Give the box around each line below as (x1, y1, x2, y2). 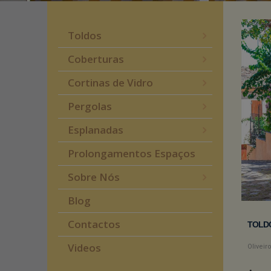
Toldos (68, 28, 102, 42)
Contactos (68, 217, 120, 231)
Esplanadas (68, 123, 123, 137)
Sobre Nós (68, 170, 120, 184)
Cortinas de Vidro (68, 76, 153, 90)
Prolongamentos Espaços (68, 146, 195, 160)
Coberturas (68, 52, 124, 66)
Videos (68, 241, 101, 255)
